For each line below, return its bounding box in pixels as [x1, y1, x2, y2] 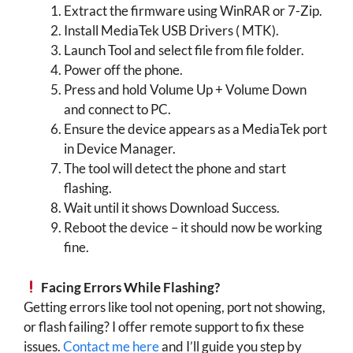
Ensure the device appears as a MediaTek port [64, 121, 327, 137]
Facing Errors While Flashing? [39, 278, 221, 295]
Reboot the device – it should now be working [64, 219, 322, 236]
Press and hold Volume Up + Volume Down [64, 81, 307, 98]
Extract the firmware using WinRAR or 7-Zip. [64, 2, 322, 19]
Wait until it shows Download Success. [64, 199, 280, 216]
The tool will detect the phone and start [64, 160, 286, 176]
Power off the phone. [64, 61, 183, 78]
